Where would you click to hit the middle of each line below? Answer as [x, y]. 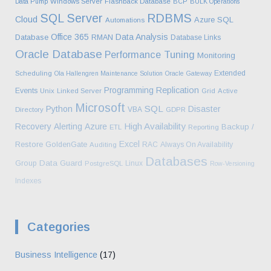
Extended [230, 73]
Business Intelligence [56, 254]
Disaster [204, 109]
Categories [59, 227]
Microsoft [100, 107]
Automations [125, 20]
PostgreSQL [104, 163]
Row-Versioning [232, 163]
